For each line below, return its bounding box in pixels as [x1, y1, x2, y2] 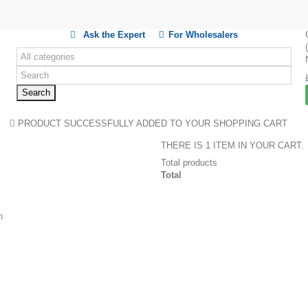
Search [21, 87, 50, 98]
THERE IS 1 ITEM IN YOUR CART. [161, 140, 304, 151]
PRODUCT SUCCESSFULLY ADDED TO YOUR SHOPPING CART [14, 118, 287, 129]
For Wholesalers [168, 30, 238, 40]
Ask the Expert [82, 30, 145, 40]
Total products [161, 157, 217, 168]
